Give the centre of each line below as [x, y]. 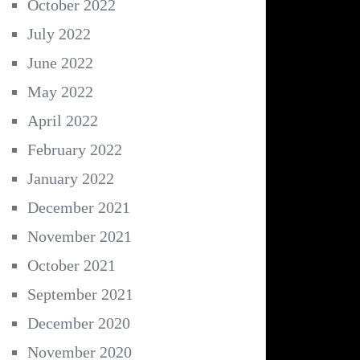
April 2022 [63, 121]
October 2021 [72, 266]
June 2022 [60, 63]
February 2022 [75, 150]
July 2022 [59, 34]
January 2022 [71, 179]
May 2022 [60, 92]
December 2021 [79, 208]
